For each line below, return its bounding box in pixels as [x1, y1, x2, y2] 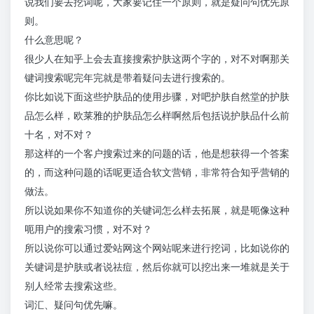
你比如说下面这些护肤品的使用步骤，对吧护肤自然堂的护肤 [25, 90, 289, 103]
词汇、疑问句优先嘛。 [25, 299, 123, 311]
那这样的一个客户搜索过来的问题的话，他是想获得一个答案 [25, 147, 289, 160]
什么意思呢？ [25, 34, 83, 46]
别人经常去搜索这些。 [25, 280, 123, 292]
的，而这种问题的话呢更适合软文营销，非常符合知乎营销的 [25, 166, 289, 179]
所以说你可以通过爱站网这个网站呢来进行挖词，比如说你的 [25, 242, 289, 254]
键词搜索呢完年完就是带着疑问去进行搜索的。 [25, 71, 231, 84]
